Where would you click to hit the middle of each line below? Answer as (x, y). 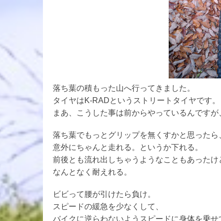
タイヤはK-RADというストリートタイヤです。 (136, 100)
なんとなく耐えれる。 (92, 172)
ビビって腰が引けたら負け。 (104, 194)
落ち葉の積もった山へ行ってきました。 (124, 88)
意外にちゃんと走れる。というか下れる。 (128, 147)
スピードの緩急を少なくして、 (108, 206)
